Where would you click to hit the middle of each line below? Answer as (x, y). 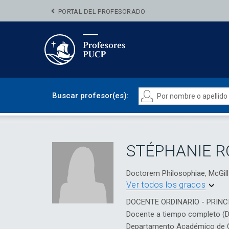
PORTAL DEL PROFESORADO (102, 12)
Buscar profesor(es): (90, 96)
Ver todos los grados (166, 185)
